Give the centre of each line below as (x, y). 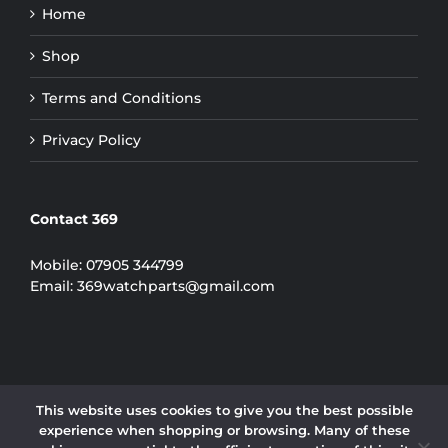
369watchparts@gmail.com (176, 285)
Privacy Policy (91, 139)
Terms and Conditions (121, 97)
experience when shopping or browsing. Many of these (224, 430)
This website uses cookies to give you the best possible (224, 410)
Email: (53, 285)
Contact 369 (74, 218)
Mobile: (58, 264)
